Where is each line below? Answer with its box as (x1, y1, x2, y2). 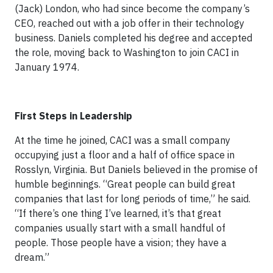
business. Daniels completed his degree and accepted (15, 31, 252, 44)
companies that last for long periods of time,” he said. (15, 192, 250, 205)
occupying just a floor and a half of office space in (15, 148, 235, 161)
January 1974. (15, 60, 79, 73)
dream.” (15, 250, 49, 263)
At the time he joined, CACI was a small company (15, 133, 230, 146)
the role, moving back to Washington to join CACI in (15, 46, 239, 58)
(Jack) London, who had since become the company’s (15, 2, 250, 15)
